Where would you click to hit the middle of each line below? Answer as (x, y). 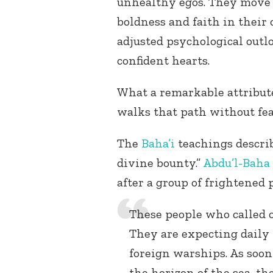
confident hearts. (163, 61)
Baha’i (158, 144)
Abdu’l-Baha (236, 163)
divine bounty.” (160, 163)
